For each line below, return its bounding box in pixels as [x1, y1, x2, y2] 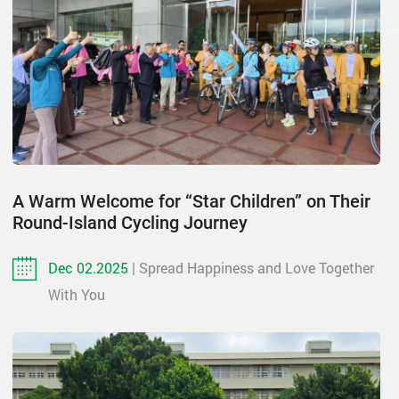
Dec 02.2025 [48, 257, 132, 277]
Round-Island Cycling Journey [12, 211, 248, 233]
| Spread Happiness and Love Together [132, 257, 374, 277]
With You [48, 284, 105, 304]
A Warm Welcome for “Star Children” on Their [12, 190, 370, 212]
